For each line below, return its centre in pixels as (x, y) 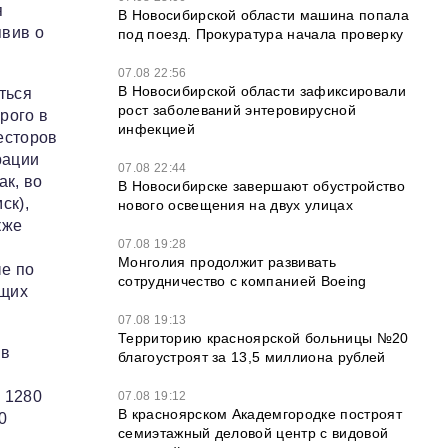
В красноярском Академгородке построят (260, 414)
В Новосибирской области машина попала (263, 15)
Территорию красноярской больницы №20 (263, 338)
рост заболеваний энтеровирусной (237, 110)
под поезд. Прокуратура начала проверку (261, 34)
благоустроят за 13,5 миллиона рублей (252, 357)
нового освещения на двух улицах (235, 205)
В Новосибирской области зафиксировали (262, 91)
